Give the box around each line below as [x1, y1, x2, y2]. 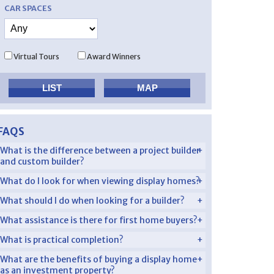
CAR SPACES [4, 4, 52, 13]
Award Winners [87, 52, 141, 61]
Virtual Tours [13, 52, 59, 61]
